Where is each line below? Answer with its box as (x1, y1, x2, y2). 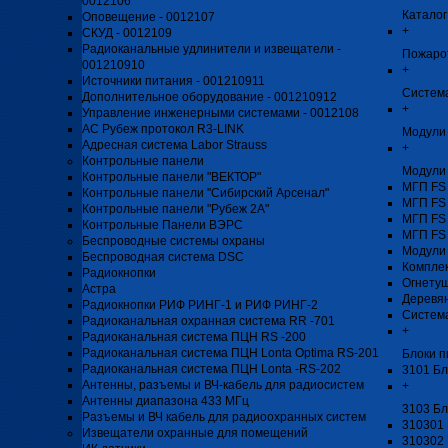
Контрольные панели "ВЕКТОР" (82, 170, 261, 184)
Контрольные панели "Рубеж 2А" (82, 202, 269, 216)
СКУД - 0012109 (82, 26, 172, 40)
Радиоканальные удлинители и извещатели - (82, 42, 341, 56)
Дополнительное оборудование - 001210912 (82, 90, 337, 104)
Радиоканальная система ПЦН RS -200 (82, 330, 306, 344)
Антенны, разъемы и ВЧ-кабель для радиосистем (82, 378, 364, 392)
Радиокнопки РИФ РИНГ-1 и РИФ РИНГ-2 (82, 298, 318, 312)
